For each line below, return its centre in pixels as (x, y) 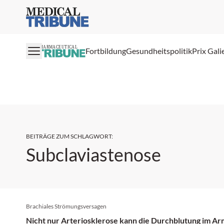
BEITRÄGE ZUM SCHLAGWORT (69, 136)
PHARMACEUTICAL (58, 47)
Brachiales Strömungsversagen (66, 206)
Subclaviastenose (93, 154)
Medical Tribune (53, 12)
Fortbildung (106, 51)
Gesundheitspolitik (159, 51)
